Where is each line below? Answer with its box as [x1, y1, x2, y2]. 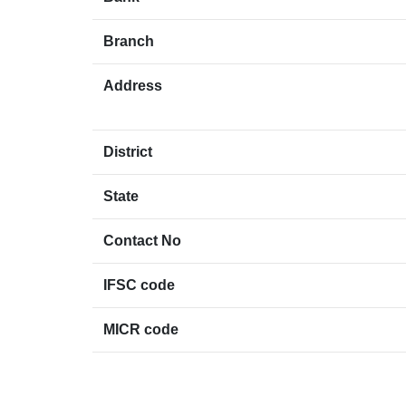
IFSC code [103, 277, 175, 294]
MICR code [103, 322, 179, 338]
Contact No [103, 233, 181, 249]
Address [103, 78, 162, 94]
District [103, 144, 152, 160]
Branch [103, 34, 154, 50]
